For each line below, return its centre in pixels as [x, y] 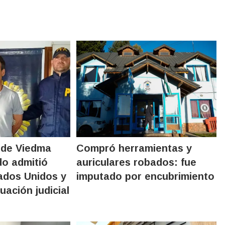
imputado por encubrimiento [146, 176]
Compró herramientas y [134, 148]
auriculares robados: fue [137, 162]
